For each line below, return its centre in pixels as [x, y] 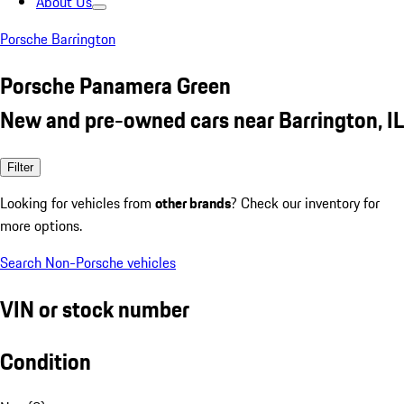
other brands [193, 202]
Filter [20, 167]
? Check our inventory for [305, 202]
